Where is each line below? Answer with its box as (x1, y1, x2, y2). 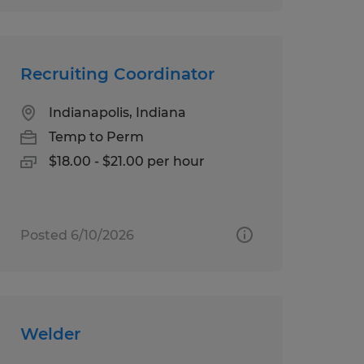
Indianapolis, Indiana (48, 104, 186, 120)
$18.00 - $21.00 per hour (48, 153, 205, 169)
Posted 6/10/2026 (19, 227, 134, 243)
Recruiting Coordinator (19, 63, 214, 84)
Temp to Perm (48, 128, 144, 145)
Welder (19, 323, 80, 344)
